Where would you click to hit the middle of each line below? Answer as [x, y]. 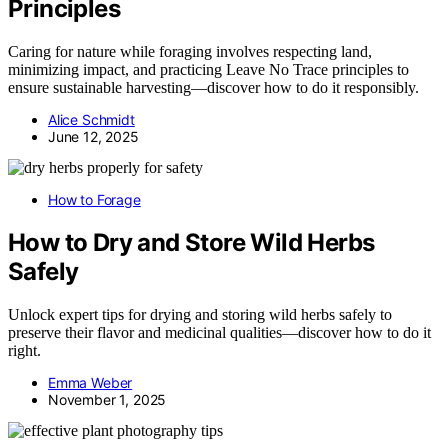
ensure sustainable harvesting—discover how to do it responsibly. [213, 88]
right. [24, 350]
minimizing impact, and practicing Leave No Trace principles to [208, 70]
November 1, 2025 [107, 399]
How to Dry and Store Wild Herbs [191, 243]
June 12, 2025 [93, 137]
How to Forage [94, 200]
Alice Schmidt [91, 120]
